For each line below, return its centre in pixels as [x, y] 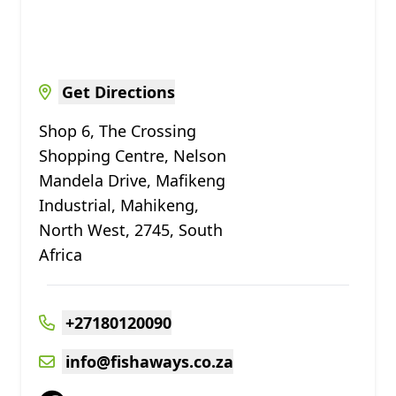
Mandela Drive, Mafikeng [132, 180]
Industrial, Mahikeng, [119, 205]
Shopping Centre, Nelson [133, 156]
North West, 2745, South [131, 230]
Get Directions [118, 92]
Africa [61, 255]
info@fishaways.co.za [149, 362]
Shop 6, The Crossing [118, 131]
